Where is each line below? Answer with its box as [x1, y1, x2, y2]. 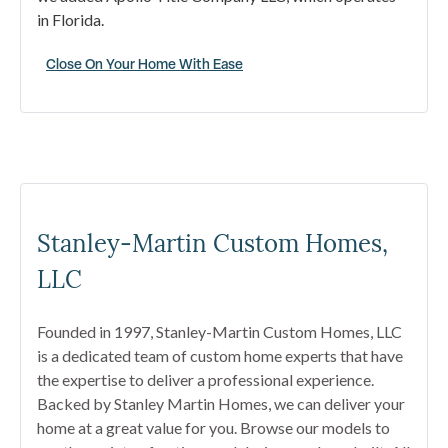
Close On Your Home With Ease [46, 53, 243, 73]
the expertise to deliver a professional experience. [37, 369, 374, 389]
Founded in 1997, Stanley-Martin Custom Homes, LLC [37, 321, 402, 341]
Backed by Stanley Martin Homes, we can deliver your [37, 393, 405, 413]
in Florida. [37, 9, 104, 29]
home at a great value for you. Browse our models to [37, 417, 390, 437]
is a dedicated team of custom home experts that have [37, 345, 403, 365]
